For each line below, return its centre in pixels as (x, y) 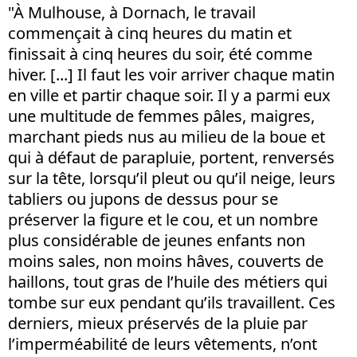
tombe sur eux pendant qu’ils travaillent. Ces (172, 302)
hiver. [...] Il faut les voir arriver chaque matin (171, 75)
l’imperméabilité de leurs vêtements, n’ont (163, 344)
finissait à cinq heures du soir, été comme (160, 54)
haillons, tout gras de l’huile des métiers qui (168, 282)
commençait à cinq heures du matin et (150, 33)
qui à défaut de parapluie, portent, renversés (171, 157)
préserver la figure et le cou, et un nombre (163, 220)
